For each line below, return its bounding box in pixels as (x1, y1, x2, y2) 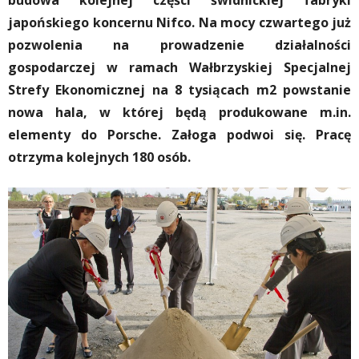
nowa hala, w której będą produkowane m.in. (8, 103, 351, 121)
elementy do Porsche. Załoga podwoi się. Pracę (8, 126, 351, 143)
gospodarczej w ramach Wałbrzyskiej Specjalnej (8, 58, 351, 76)
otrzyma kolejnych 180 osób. (8, 148, 191, 166)
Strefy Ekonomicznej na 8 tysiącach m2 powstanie (8, 81, 351, 99)
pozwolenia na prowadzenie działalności (8, 36, 351, 54)
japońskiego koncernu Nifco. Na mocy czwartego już (8, 14, 351, 31)
